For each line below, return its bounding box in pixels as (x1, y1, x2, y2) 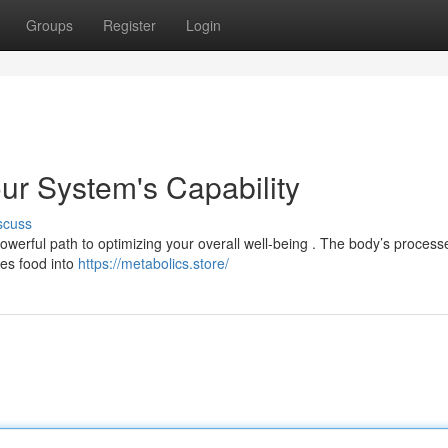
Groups (26, 15, 73, 35)
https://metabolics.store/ (78, 253, 229, 273)
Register (103, 15, 156, 35)
